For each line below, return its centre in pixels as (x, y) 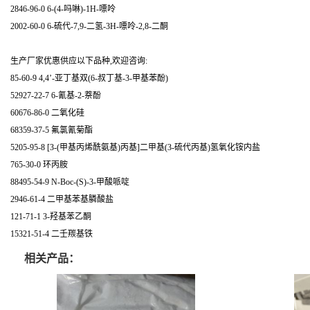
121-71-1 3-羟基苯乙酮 (51, 217)
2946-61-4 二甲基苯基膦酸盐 (62, 199)
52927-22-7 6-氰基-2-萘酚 (56, 95)
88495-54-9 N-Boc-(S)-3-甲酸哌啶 (70, 182)
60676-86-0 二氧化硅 (47, 113)
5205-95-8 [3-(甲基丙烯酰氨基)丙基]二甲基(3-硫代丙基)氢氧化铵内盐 (135, 147)
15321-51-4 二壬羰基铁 (52, 234)
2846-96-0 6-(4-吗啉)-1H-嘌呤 (63, 9)
